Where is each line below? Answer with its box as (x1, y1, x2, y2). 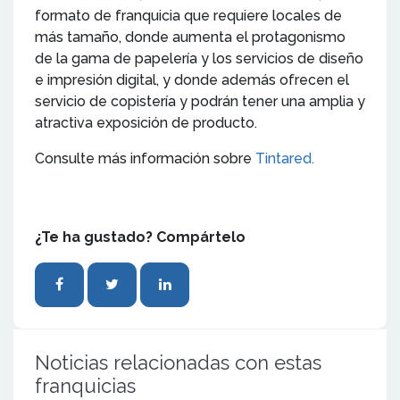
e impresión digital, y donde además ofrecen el (35, 71, 349, 88)
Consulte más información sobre (35, 150, 255, 167)
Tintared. (255, 150, 318, 167)
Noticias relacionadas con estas (35, 351, 321, 374)
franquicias (35, 374, 136, 397)
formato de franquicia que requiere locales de (35, 7, 342, 24)
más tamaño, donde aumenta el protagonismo (35, 29, 346, 46)
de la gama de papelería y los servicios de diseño (35, 50, 363, 67)
